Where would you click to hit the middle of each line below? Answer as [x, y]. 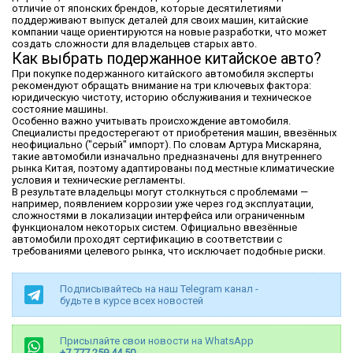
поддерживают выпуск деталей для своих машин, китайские [160, 20]
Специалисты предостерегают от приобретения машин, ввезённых [174, 132]
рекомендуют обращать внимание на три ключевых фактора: [162, 85]
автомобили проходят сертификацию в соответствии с [147, 239]
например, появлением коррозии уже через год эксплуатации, [163, 203]
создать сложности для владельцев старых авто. [134, 43]
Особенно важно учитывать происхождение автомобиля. [151, 121]
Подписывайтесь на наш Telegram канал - [159, 288]
